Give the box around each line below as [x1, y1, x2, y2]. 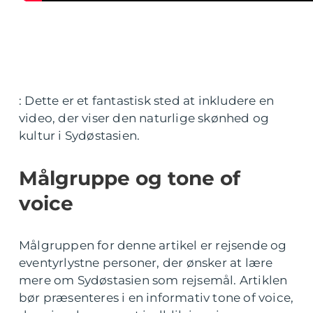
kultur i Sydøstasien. [19, 129, 140, 143]
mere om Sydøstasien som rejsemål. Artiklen [19, 273, 288, 288]
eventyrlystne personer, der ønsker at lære [19, 256, 273, 270]
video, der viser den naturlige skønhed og [19, 111, 270, 126]
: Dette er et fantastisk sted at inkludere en [19, 94, 275, 108]
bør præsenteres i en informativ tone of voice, [19, 291, 294, 305]
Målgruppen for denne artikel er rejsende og [19, 238, 287, 253]
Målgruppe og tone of [19, 166, 240, 191]
